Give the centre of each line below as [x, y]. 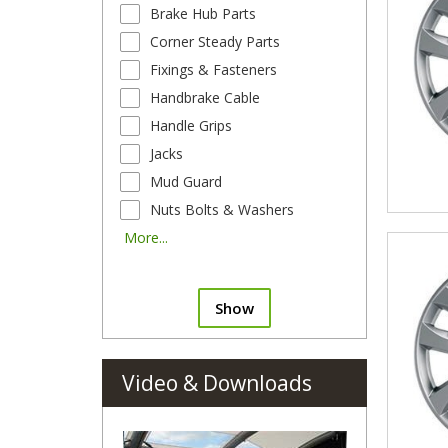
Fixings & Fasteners [213, 70]
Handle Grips [191, 126]
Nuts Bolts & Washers [222, 210]
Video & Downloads [217, 383]
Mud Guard [186, 182]
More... [146, 238]
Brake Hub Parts [203, 14]
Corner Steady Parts [215, 42]
